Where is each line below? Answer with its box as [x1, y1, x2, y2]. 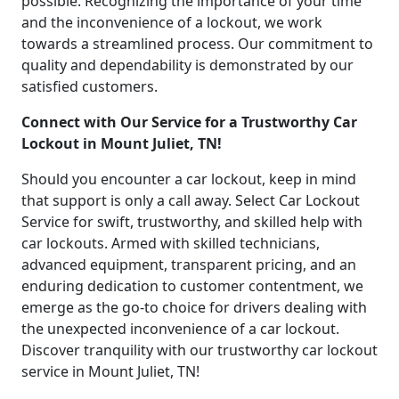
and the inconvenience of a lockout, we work [21, 12, 322, 32]
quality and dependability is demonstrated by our [21, 54, 354, 75]
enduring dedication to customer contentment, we [21, 275, 363, 296]
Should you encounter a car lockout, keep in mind [21, 168, 356, 189]
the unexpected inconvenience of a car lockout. [21, 318, 339, 338]
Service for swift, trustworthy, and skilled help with [21, 211, 362, 232]
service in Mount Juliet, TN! [21, 361, 199, 381]
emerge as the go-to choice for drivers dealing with [21, 297, 367, 317]
